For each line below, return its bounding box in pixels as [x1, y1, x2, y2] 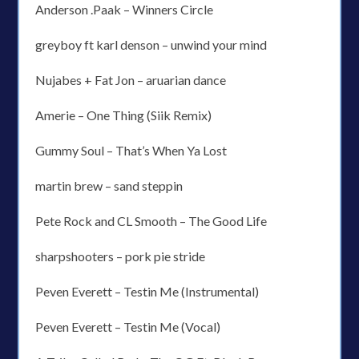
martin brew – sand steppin [35, 178, 184, 193]
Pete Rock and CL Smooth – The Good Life [35, 213, 268, 228]
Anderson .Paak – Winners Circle [35, 2, 214, 17]
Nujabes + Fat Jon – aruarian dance [35, 72, 227, 87]
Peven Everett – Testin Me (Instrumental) [35, 284, 260, 299]
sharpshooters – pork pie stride [35, 248, 206, 264]
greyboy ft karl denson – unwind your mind [35, 37, 268, 52]
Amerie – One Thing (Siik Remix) [35, 107, 212, 123]
